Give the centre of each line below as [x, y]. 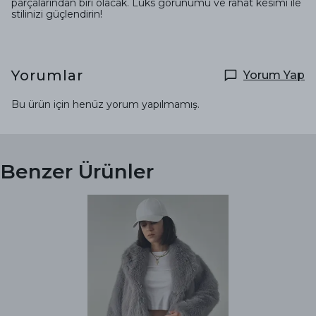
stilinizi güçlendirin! [57, 14]
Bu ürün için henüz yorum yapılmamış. [105, 104]
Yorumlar [47, 75]
